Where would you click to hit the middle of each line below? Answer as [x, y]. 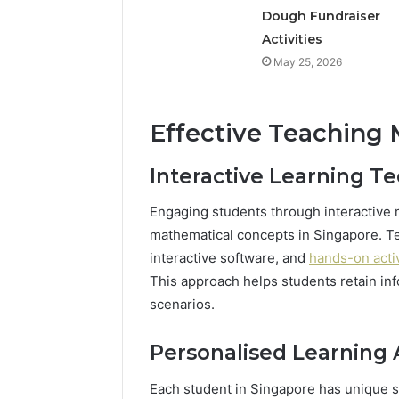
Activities [292, 40]
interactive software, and [229, 258]
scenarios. [182, 305]
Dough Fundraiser [321, 16]
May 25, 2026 [307, 62]
